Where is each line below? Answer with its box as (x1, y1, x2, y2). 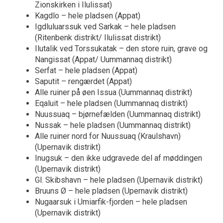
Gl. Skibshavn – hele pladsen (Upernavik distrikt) (35, 175, 203, 185)
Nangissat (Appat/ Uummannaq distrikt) (35, 55, 172, 65)
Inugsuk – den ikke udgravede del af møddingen (35, 153, 202, 163)
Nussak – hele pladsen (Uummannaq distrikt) (35, 120, 191, 130)
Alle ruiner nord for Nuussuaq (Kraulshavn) (35, 131, 181, 141)
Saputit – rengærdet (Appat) (35, 77, 132, 87)
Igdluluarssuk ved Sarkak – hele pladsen (35, 22, 176, 32)
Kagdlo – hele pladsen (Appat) (35, 11, 140, 21)
